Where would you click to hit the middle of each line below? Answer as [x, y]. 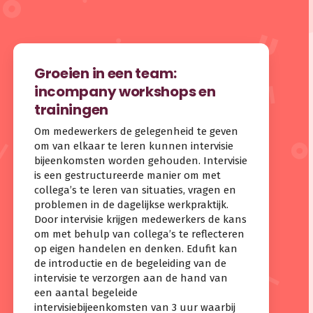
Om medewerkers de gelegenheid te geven [136, 131]
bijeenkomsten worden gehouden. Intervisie [140, 160]
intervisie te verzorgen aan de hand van [131, 278]
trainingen [71, 110]
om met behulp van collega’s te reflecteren [139, 234]
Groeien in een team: [105, 74]
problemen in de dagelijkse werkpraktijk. [131, 204]
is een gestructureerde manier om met [127, 175]
